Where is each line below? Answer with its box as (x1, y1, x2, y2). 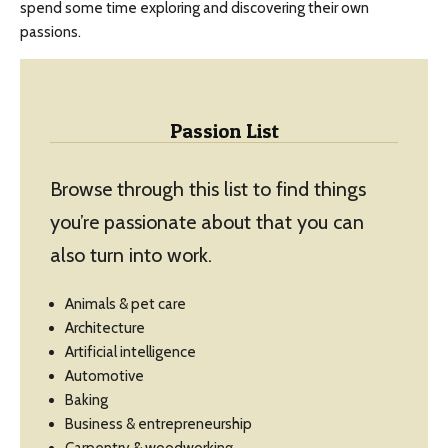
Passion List (169, 119, 279, 144)
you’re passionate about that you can (50, 210, 364, 235)
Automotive (65, 367, 144, 386)
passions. (20, 23, 81, 42)
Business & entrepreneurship (65, 415, 252, 434)
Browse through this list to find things (50, 177, 366, 202)
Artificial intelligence (65, 343, 196, 362)
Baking (65, 391, 108, 410)
